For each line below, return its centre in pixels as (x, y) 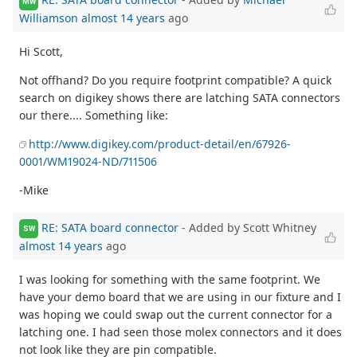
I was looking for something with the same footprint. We (170, 279)
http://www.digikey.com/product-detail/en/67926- (160, 144)
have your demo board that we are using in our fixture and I (180, 296)
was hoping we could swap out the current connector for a (176, 314)
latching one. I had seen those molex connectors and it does (180, 331)
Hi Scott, (41, 52)
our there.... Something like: (94, 116)
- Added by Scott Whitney (247, 227)
